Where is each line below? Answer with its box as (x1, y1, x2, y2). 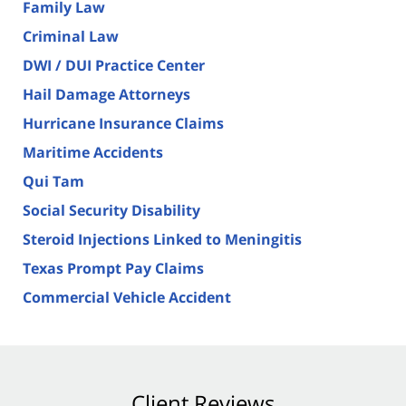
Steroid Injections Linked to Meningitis (23, 228, 302, 249)
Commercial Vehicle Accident (23, 286, 231, 307)
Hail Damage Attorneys (23, 83, 190, 104)
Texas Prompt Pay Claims (23, 257, 204, 278)
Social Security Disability (23, 199, 200, 220)
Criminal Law (23, 25, 119, 46)
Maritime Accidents (23, 141, 163, 162)
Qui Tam (23, 170, 84, 191)
